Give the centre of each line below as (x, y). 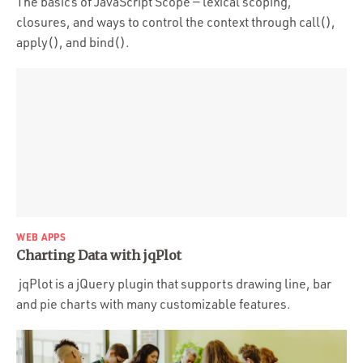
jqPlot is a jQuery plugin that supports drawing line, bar (174, 284)
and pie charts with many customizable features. (155, 304)
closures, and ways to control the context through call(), (176, 22)
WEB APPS (41, 237)
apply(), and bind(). (73, 42)
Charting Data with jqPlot (99, 255)
